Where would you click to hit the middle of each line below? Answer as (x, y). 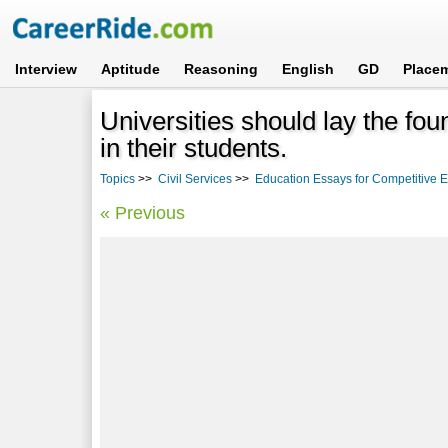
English (308, 69)
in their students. (194, 147)
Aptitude (131, 69)
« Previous (143, 212)
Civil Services (195, 178)
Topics (118, 178)
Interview (46, 69)
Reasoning (221, 69)
